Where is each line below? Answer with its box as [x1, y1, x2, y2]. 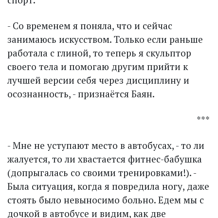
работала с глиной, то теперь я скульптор [7, 46, 191, 59]
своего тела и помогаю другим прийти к [7, 60, 188, 73]
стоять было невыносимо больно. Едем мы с [7, 193, 204, 206]
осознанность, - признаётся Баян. [7, 87, 155, 100]
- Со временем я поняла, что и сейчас [7, 19, 172, 32]
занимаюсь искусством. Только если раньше [7, 33, 203, 45]
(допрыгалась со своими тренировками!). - [7, 166, 196, 179]
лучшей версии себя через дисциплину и [7, 73, 189, 86]
